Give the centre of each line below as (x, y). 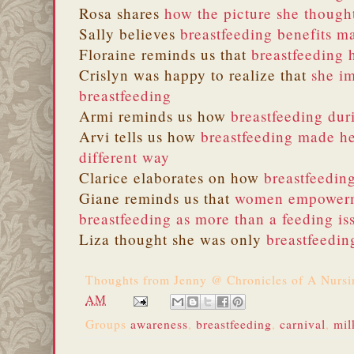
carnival (303, 323)
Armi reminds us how (155, 115)
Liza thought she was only (173, 239)
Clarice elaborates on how (171, 177)
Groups (108, 323)
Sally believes (130, 33)
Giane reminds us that (157, 198)
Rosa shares (122, 13)
